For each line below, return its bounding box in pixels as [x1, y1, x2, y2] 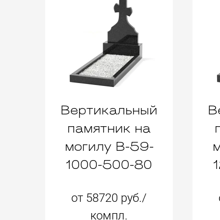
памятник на [67, 122, 151, 136]
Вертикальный [60, 104, 158, 118]
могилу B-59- [64, 140, 154, 154]
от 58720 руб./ [71, 191, 147, 205]
